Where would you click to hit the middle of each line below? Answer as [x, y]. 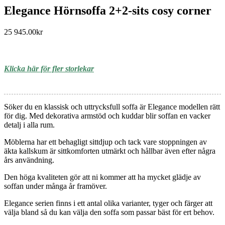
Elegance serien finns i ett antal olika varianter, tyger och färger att [108, 203]
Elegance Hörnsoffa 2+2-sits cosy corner [108, 10]
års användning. [29, 160]
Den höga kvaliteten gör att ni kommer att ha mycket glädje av [102, 177]
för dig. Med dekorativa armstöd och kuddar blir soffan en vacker [107, 116]
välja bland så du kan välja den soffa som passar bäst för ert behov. [109, 212]
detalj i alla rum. [29, 125]
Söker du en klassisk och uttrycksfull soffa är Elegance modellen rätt [112, 107]
